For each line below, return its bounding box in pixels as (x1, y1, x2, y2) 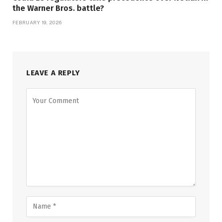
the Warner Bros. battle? (12, 3, 104, 13)
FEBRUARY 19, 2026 (12, 19, 62, 25)
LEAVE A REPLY (26, 68, 80, 77)
